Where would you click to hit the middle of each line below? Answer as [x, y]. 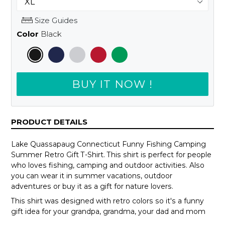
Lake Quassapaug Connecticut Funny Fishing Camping [108, 144]
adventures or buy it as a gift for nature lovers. [92, 186]
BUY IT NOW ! [113, 84]
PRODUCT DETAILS [49, 122]
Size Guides [55, 21]
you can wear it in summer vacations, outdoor [92, 176]
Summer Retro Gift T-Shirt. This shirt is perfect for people [111, 154]
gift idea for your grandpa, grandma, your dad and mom [108, 212]
